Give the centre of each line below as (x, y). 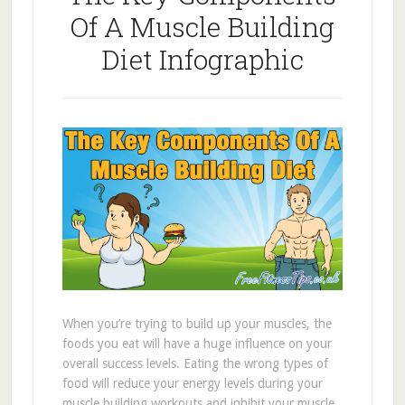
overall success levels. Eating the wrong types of (195, 363)
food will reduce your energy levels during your (192, 383)
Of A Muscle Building (202, 27)
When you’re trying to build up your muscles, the (197, 324)
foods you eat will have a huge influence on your (197, 344)
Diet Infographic (202, 59)
